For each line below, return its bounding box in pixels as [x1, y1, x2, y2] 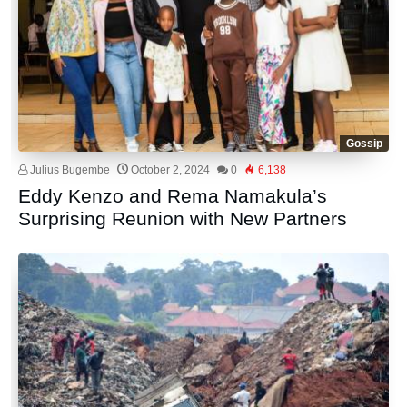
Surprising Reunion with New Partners [18, 208, 348, 230]
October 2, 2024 [131, 164, 211, 177]
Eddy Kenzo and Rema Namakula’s [18, 185, 328, 207]
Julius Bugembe [27, 164, 111, 177]
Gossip [345, 137, 382, 151]
